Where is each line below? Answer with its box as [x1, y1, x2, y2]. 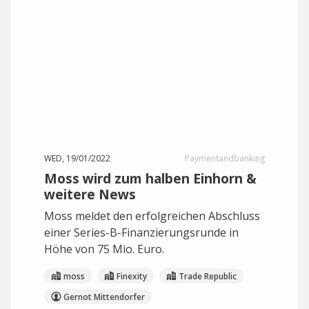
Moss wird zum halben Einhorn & [44, 169, 257, 188]
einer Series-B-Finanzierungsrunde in [44, 225, 239, 240]
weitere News [44, 185, 136, 203]
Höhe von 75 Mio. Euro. [44, 241, 164, 257]
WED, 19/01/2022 [44, 152, 110, 164]
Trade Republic [179, 270, 237, 282]
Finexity [117, 270, 147, 282]
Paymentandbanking [185, 152, 265, 164]
